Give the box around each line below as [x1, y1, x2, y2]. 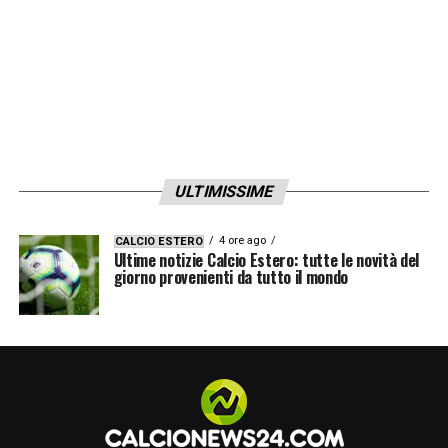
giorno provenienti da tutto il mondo [113, 265, 349, 289]
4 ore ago [218, 234, 266, 247]
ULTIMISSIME [172, 182, 276, 201]
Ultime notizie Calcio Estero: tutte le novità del [113, 248, 419, 272]
